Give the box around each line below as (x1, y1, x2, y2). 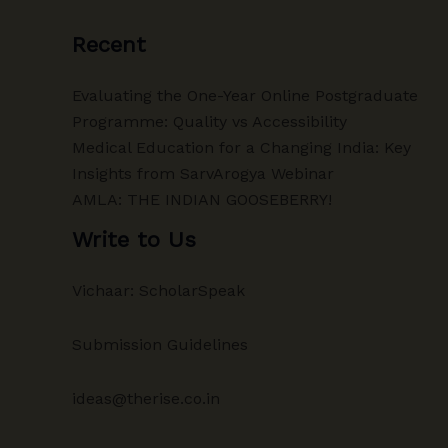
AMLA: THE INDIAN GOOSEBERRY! (72, 189, 332, 209)
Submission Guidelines (72, 334, 248, 354)
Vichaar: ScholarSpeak (72, 280, 245, 300)
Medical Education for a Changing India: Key (72, 137, 411, 157)
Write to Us (72, 226, 196, 252)
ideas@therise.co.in (72, 388, 220, 408)
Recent (72, 31, 146, 57)
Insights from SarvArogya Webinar (72, 163, 334, 183)
